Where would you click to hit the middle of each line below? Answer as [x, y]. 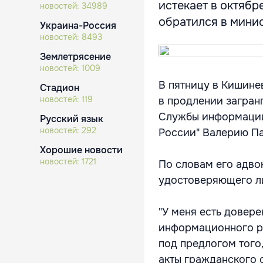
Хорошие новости [81, 150]
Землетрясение [75, 57]
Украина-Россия [78, 26]
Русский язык [72, 119]
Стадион [60, 88]
